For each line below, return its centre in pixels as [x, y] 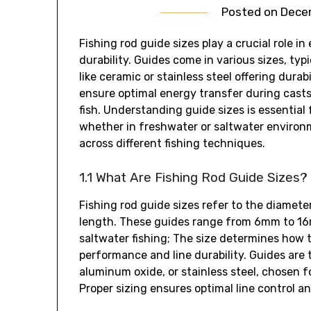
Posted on [251, 12]
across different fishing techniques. [173, 144]
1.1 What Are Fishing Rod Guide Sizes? [194, 178]
